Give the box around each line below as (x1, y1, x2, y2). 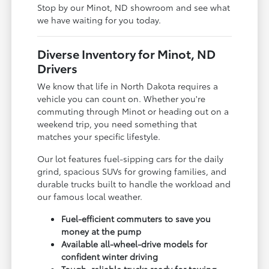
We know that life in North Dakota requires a (37, 79, 219, 92)
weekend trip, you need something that (37, 117, 198, 130)
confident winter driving (61, 250, 159, 262)
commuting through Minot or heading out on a (37, 104, 229, 117)
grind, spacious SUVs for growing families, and (37, 165, 227, 177)
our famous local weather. (37, 190, 143, 202)
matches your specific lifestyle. (37, 130, 161, 142)
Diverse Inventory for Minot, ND (37, 44, 216, 62)
